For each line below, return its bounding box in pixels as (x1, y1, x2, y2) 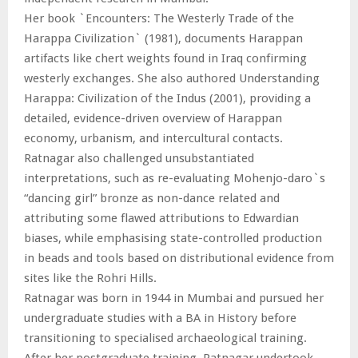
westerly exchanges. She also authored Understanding (24, 70, 320, 86)
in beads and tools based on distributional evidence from (24, 250, 334, 265)
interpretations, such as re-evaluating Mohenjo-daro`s (24, 170, 325, 185)
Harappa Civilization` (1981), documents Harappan (24, 30, 303, 46)
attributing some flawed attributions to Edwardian (24, 210, 299, 225)
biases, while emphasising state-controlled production (24, 230, 322, 245)
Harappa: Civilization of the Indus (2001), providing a (24, 90, 311, 105)
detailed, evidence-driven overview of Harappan (24, 110, 282, 125)
